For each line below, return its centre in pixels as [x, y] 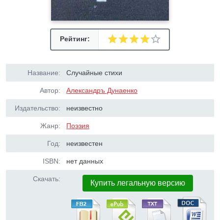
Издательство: [38, 108]
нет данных [85, 161]
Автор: [50, 90]
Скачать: [47, 179]
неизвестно [85, 108]
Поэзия [78, 126]
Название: [44, 73]
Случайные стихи [95, 73]
